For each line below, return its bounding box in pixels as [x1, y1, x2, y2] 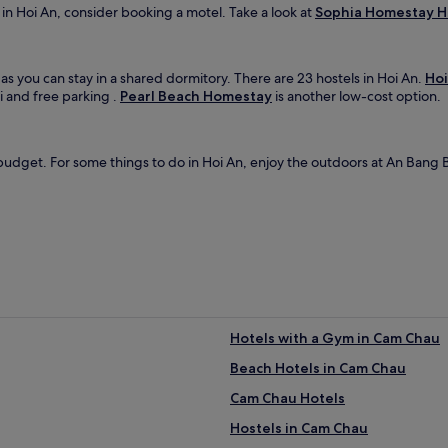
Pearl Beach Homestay [120, 86, 272, 105]
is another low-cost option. [272, 86, 441, 105]
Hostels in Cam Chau [230, 418, 368, 437]
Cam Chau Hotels [230, 388, 345, 407]
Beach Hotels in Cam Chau [230, 358, 406, 377]
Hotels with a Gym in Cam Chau [230, 328, 440, 347]
